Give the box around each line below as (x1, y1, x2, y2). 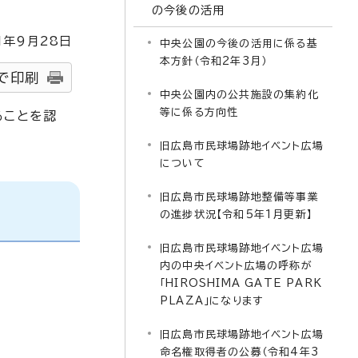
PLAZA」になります (160, 296, 264, 306)
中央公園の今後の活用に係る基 (160, 38, 318, 49)
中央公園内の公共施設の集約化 (160, 89, 319, 100)
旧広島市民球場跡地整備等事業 (160, 192, 319, 202)
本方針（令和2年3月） (160, 56, 268, 66)
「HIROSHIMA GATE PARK (160, 278, 322, 288)
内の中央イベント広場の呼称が (160, 261, 312, 271)
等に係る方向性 (160, 107, 239, 117)
